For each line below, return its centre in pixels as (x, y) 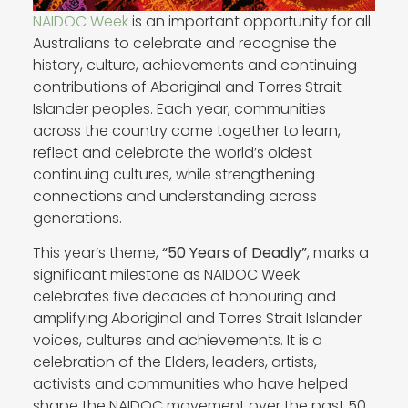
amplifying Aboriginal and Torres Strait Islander (197, 318)
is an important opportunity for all (249, 21)
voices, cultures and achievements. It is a (177, 340)
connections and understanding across (174, 196)
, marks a (337, 252)
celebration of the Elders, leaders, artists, (174, 362)
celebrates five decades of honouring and (184, 296)
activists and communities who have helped (190, 383)
